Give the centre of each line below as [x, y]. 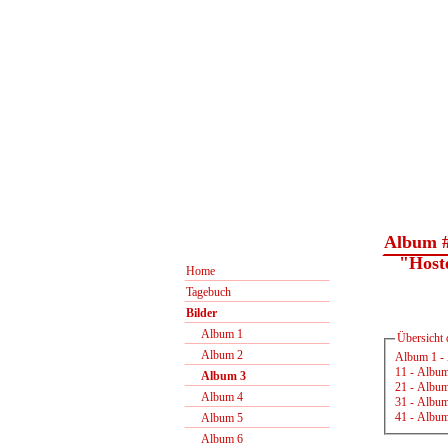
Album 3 [216, 376]
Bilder [201, 313]
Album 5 [214, 418]
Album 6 [214, 439]
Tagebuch [208, 292]
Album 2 [214, 355]
